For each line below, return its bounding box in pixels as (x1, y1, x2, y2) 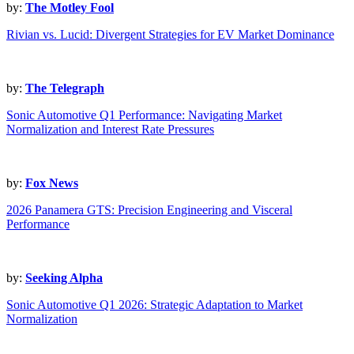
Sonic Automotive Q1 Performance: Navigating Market (6, 108, 282, 122)
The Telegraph (25, 81, 104, 96)
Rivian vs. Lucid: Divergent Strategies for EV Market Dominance (6, 28, 334, 42)
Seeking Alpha (25, 271, 103, 285)
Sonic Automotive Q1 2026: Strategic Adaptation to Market (6, 298, 303, 312)
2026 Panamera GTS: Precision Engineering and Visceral (6, 203, 292, 217)
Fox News (25, 176, 78, 190)
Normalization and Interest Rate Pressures (6, 122, 214, 137)
